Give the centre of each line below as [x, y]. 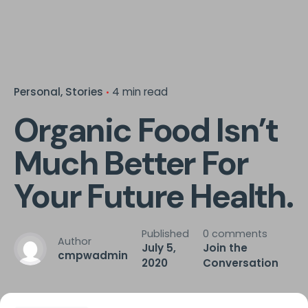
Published [165, 234]
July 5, [159, 248]
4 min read [140, 92]
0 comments [235, 234]
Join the [225, 248]
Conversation [241, 263]
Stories [84, 92]
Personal [37, 92]
